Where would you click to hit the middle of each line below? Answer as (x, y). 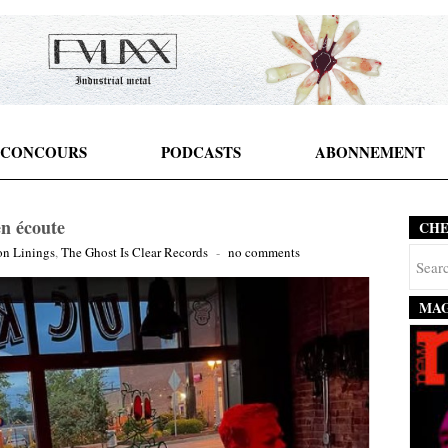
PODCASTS (200, 152)
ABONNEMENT (369, 152)
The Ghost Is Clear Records (134, 252)
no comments (264, 252)
